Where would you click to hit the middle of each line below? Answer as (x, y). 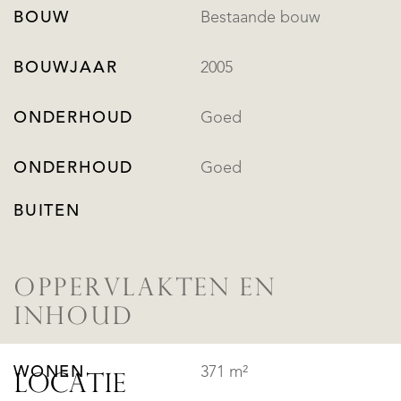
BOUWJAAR (66, 68)
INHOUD (73, 319)
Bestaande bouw (260, 18)
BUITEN (47, 212)
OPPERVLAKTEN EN (145, 290)
